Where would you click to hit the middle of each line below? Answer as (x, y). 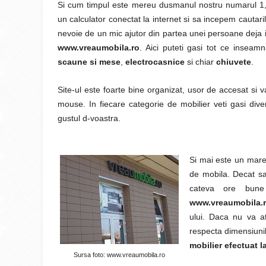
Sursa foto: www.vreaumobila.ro (119, 255)
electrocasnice (155, 62)
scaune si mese (89, 62)
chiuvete (234, 62)
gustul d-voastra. (89, 118)
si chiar (200, 62)
